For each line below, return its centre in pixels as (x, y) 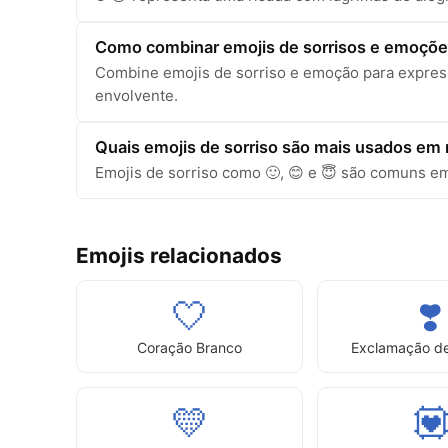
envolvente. (136, 95)
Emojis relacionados (179, 255)
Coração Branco (190, 347)
